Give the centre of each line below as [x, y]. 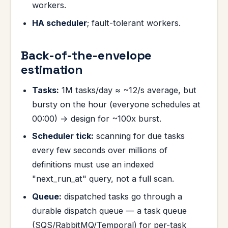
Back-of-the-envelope [87, 55]
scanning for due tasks [139, 136]
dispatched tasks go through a [122, 196]
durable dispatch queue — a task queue [110, 210]
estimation [52, 69]
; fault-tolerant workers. [134, 23]
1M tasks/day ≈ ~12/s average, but [128, 90]
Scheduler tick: [63, 136]
